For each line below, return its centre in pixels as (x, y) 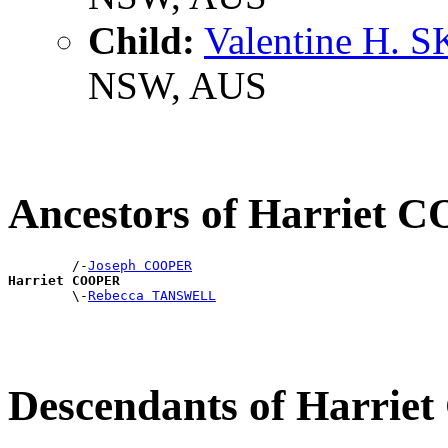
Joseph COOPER (140, 265)
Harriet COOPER (64, 280)
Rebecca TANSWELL (152, 295)
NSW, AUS (177, 85)
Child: (141, 40)
